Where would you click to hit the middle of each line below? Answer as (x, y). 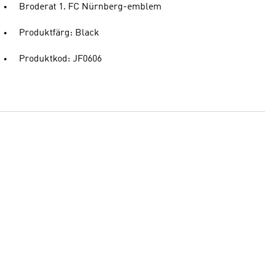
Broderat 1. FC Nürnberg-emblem (90, 7)
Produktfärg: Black (59, 33)
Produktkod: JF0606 (60, 59)
